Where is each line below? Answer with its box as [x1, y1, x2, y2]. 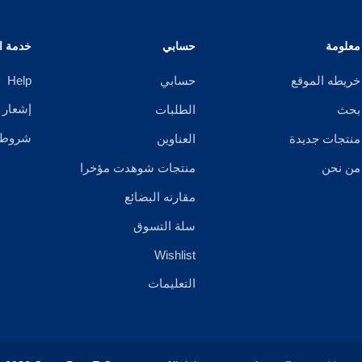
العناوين [157, 132, 196, 146]
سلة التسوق [133, 219, 196, 234]
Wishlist [154, 248, 196, 263]
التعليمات [148, 276, 196, 291]
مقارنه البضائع [124, 190, 196, 204]
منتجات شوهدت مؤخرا [80, 161, 196, 175]
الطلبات [155, 103, 196, 117]
